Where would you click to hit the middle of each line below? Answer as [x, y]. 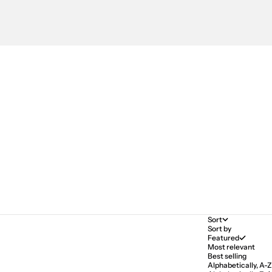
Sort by [219, 229]
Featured [223, 238]
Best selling [227, 256]
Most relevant [231, 247]
